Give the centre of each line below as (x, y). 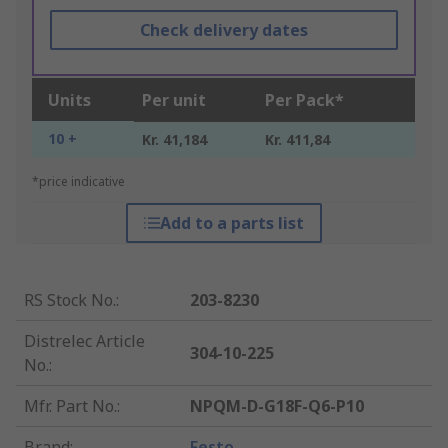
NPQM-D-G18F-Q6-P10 (277, 406)
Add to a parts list (231, 223)
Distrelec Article (84, 341)
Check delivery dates (223, 30)
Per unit (174, 100)
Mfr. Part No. (70, 406)
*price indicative (78, 182)
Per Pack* (304, 100)
